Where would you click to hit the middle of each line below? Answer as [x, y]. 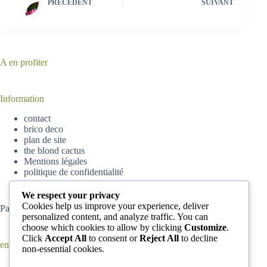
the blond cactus [54, 150]
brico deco [44, 129]
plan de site [45, 139]
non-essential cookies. [63, 249]
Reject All [159, 238]
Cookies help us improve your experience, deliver [115, 206]
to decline [198, 238]
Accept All [66, 238]
